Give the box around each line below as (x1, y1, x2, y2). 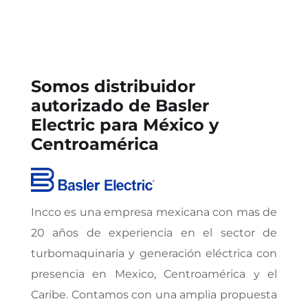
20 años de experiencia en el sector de (31, 225, 277, 239)
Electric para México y (31, 115, 219, 135)
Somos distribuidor (31, 76, 195, 96)
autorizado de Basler (31, 96, 209, 115)
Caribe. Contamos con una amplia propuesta (31, 287, 277, 301)
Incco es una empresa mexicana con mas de (31, 205, 277, 219)
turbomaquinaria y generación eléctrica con (31, 246, 277, 260)
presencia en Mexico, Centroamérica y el (31, 267, 277, 280)
